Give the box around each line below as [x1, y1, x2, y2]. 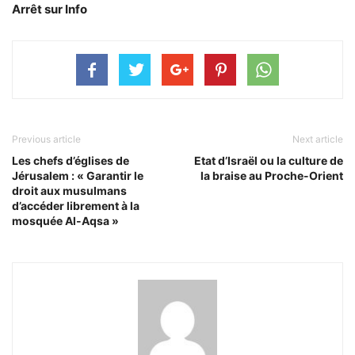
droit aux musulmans [12, 184, 127, 197]
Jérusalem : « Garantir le [12, 169, 143, 182]
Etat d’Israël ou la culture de [194, 154, 343, 167]
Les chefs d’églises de [12, 154, 129, 167]
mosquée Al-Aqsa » [12, 214, 119, 227]
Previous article [12, 133, 81, 145]
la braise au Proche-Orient [200, 169, 343, 182]
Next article [292, 133, 343, 145]
